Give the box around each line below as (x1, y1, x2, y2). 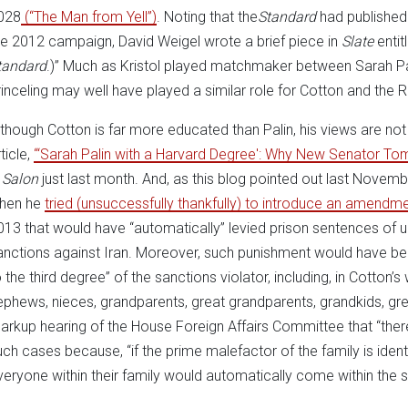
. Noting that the (157, 7, 258, 25)
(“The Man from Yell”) (21, 7, 157, 25)
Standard (258, 7, 316, 25)
